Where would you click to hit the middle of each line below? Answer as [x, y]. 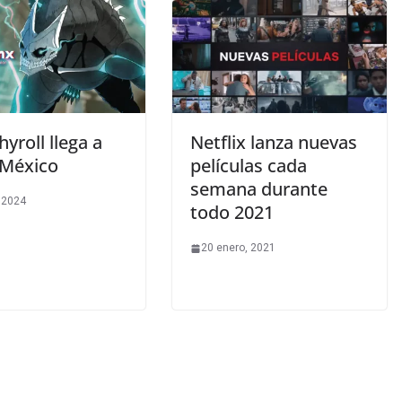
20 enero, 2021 [238, 248]
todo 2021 [232, 213]
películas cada [249, 166]
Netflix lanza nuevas [274, 143]
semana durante [259, 189]
